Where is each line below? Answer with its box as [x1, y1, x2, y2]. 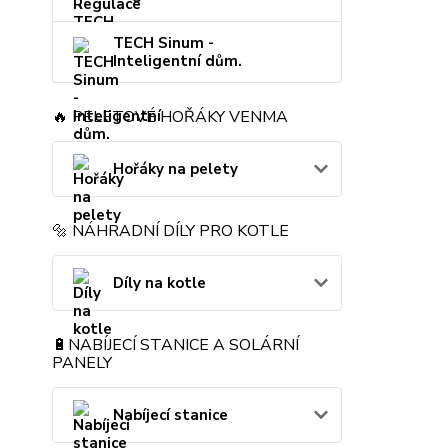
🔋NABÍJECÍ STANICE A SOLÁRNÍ [52, 334, 299, 357]
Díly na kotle [113, 273, 206, 294]
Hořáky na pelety [113, 159, 238, 180]
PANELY [52, 352, 112, 375]
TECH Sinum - [113, 33, 214, 54]
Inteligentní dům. [113, 51, 242, 72]
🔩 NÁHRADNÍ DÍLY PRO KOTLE [52, 220, 289, 243]
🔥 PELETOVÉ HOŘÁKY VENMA [52, 106, 288, 129]
